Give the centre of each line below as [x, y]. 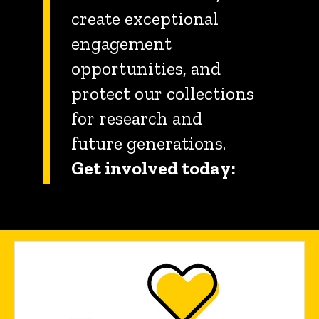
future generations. [148, 144]
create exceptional [145, 19]
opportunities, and [146, 69]
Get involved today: [153, 169]
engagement [121, 44]
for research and [137, 119]
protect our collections [163, 94]
